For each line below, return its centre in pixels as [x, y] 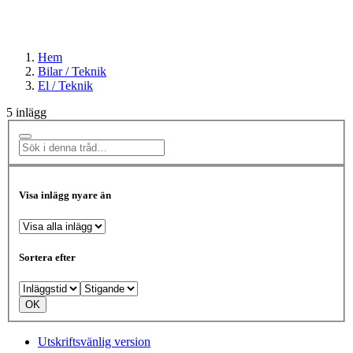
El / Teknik [65, 85]
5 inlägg [26, 112]
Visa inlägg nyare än [65, 195]
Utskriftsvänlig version [94, 342]
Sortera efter [47, 258]
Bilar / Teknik [72, 71]
